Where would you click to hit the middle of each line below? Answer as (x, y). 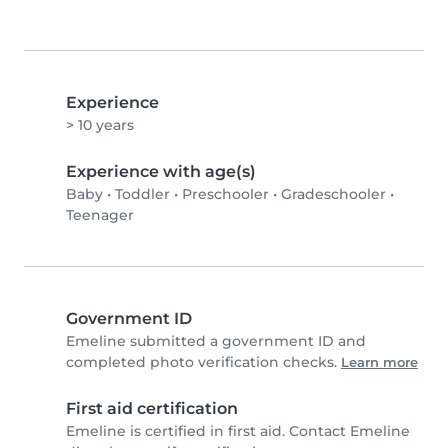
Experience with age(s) (161, 172)
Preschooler (225, 194)
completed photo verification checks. (203, 362)
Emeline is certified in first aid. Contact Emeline (238, 431)
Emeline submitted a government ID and (216, 341)
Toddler (142, 194)
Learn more (379, 363)
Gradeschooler (333, 194)
